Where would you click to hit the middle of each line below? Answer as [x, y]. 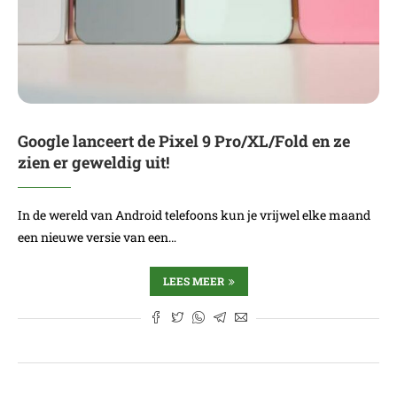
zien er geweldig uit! [93, 162]
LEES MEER [193, 281]
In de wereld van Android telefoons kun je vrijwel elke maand [194, 215]
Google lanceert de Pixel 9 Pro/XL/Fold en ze [184, 141]
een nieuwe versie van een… [97, 237]
